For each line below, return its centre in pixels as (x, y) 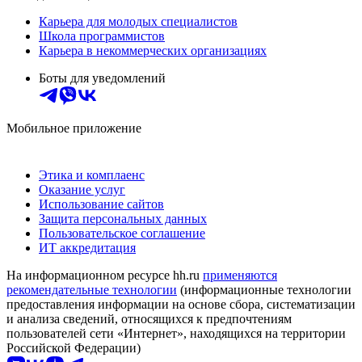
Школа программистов (102, 36)
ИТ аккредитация (87, 247)
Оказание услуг (82, 189)
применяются (240, 275)
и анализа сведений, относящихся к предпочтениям (149, 318)
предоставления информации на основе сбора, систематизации (181, 304)
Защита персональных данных (123, 218)
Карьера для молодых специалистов (138, 21)
